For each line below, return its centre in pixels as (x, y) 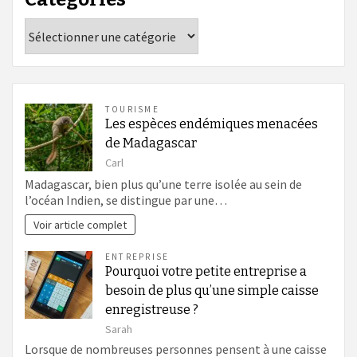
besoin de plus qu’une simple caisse (212, 291)
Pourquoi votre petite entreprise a (206, 272)
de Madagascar (151, 143)
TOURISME (132, 109)
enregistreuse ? (152, 310)
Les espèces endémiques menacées (212, 124)
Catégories (57, 25)
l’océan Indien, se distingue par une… (126, 200)
